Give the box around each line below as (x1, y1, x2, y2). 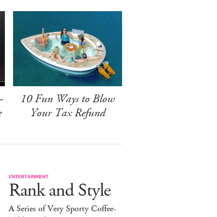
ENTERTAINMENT (9, 172, 48, 179)
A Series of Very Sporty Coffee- (9, 202, 116, 215)
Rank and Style (9, 178, 110, 202)
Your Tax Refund (30, 105, 105, 121)
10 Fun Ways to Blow (20, 91, 115, 107)
